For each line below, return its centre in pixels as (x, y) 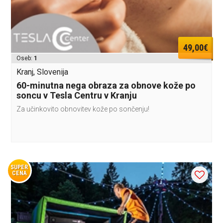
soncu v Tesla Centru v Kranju (77, 95)
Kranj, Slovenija (43, 72)
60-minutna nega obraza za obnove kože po (106, 85)
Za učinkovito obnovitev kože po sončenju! (83, 109)
